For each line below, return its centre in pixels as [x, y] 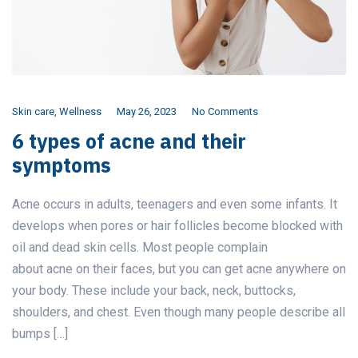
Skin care [33, 111]
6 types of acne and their [129, 141]
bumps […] [40, 333]
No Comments [225, 111]
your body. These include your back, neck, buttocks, [154, 290]
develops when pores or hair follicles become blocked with [177, 225]
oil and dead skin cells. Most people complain [140, 247]
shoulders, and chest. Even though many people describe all [179, 312]
